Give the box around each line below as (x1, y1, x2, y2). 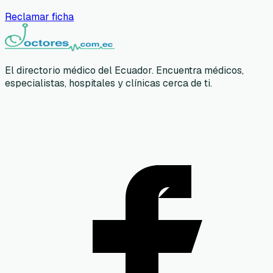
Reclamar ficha (5, 10, 74, 23)
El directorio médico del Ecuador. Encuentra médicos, (5, 63, 244, 77)
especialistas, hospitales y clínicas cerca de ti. (5, 76, 212, 90)
